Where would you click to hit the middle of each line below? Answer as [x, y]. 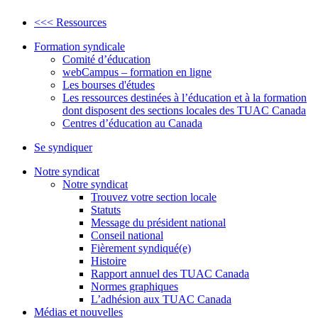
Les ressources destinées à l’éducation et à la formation [185, 98]
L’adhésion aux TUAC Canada [161, 300]
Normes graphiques [135, 287]
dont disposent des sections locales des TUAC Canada [184, 111]
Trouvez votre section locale [154, 197]
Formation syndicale [79, 47]
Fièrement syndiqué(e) [141, 248]
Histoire [109, 261]
